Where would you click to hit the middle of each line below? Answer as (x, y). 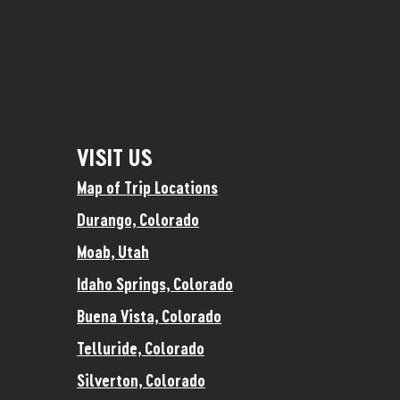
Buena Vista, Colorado (149, 317)
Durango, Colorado (138, 220)
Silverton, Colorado (141, 381)
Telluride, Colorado (141, 349)
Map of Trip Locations (147, 188)
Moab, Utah (113, 252)
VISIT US (115, 158)
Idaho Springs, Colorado (155, 284)
